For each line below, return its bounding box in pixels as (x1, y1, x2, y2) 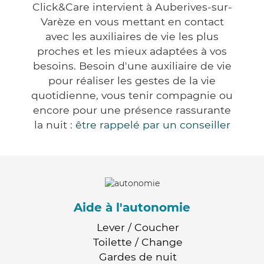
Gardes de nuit (99, 250, 177, 263)
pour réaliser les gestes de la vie (48, 74, 216, 87)
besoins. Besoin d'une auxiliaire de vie (32, 60, 232, 72)
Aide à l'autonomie (74, 200, 190, 214)
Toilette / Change (93, 235, 183, 248)
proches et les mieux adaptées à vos (37, 45, 227, 58)
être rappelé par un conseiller (75, 118, 230, 131)
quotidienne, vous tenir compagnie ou (31, 89, 233, 102)
